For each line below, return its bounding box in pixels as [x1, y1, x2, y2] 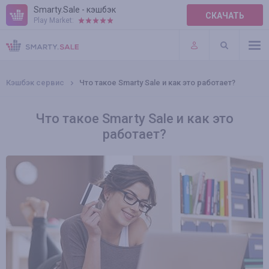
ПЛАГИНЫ [6, 43, 48, 53]
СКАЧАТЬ [205, 11, 244, 20]
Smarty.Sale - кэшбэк [34, 5, 116, 14]
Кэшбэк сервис [6, 78, 64, 87]
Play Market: [34, 16, 74, 25]
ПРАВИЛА [6, 19, 46, 28]
